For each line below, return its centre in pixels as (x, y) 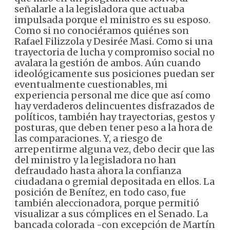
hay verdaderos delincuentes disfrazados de (114, 106)
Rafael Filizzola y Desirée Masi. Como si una (113, 41)
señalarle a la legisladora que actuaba (99, 9)
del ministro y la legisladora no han (95, 160)
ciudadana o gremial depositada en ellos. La (114, 181)
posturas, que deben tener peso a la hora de (113, 128)
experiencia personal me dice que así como (112, 95)
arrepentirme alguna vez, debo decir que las (114, 149)
